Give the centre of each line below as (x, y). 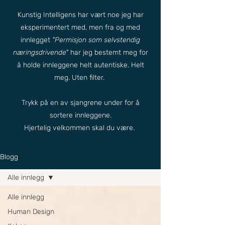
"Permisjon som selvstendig (96, 40)
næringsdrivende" (40, 52)
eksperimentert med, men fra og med (80, 27)
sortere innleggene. (80, 115)
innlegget (36, 40)
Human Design (31, 212)
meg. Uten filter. (80, 78)
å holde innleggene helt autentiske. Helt (80, 65)
